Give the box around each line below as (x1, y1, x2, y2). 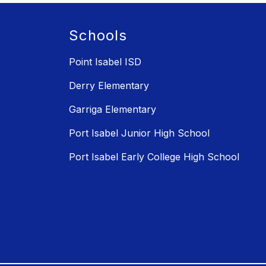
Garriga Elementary (69, 103, 156, 116)
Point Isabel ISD (69, 56, 141, 68)
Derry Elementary (69, 80, 149, 92)
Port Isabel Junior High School (69, 127, 210, 140)
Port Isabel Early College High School (69, 151, 239, 163)
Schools (69, 27, 127, 45)
